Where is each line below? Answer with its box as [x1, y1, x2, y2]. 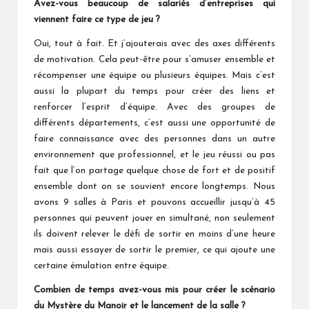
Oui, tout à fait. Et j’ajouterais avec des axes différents [34, 39, 275, 48]
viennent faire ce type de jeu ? [34, 14, 160, 24]
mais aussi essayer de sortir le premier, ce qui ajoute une [34, 245, 275, 255]
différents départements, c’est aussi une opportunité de [34, 118, 275, 128]
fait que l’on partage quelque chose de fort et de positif [34, 166, 275, 175]
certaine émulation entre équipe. [34, 261, 169, 270]
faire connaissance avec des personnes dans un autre [34, 134, 275, 143]
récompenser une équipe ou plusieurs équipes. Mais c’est [34, 70, 275, 80]
